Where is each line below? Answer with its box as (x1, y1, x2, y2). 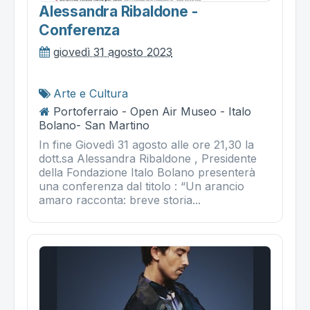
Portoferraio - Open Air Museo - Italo (53, 104, 251, 118)
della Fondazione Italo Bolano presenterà (39, 165, 255, 179)
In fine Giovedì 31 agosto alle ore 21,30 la (39, 137, 254, 152)
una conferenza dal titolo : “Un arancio (39, 179, 244, 193)
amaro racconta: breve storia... (39, 192, 201, 207)
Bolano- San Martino (39, 118, 149, 132)
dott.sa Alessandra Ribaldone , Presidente (39, 151, 257, 165)
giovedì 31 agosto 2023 (53, 44, 172, 59)
